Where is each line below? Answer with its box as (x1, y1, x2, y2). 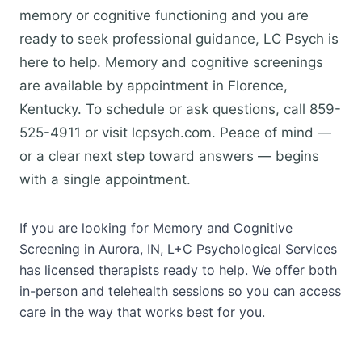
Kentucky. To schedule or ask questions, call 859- (19, 101, 341, 117)
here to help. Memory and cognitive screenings (19, 54, 323, 70)
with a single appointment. (19, 171, 191, 187)
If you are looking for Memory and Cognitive (19, 220, 293, 236)
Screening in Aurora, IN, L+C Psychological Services (19, 241, 337, 257)
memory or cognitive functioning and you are (19, 7, 309, 23)
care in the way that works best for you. (19, 304, 265, 320)
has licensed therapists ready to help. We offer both (19, 262, 337, 278)
